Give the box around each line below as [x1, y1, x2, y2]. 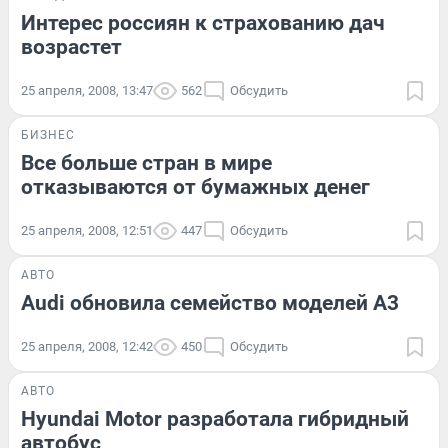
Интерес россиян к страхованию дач [21, 11, 385, 35]
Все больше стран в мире [21, 151, 272, 175]
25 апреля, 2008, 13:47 [21, 83, 153, 98]
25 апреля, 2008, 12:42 [21, 339, 153, 354]
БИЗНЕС [21, 128, 75, 142]
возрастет [21, 35, 122, 59]
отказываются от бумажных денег [21, 175, 370, 199]
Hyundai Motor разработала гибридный [21, 407, 409, 431]
